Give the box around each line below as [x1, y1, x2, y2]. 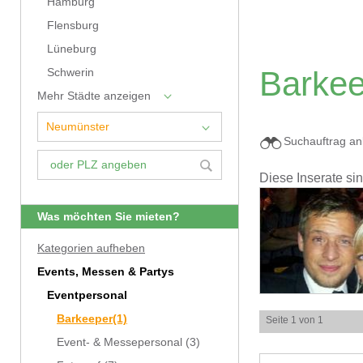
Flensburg [47, 19, 99, 32]
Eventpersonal [47, 289, 127, 301]
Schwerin [47, 66, 94, 79]
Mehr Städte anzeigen [37, 90, 151, 102]
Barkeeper [57, 313, 113, 325]
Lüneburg [47, 43, 96, 55]
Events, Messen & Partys [37, 266, 174, 278]
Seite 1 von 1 [266, 314, 323, 326]
